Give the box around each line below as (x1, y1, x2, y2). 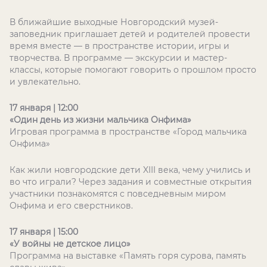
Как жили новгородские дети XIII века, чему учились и (10, 164, 251, 175)
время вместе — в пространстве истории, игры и (10, 41, 229, 51)
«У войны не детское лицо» (10, 238, 131, 249)
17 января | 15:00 (10, 226, 78, 237)
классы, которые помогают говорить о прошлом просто (10, 64, 256, 75)
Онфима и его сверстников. (10, 200, 133, 211)
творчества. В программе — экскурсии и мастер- (10, 52, 227, 63)
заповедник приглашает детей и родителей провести (10, 29, 250, 39)
